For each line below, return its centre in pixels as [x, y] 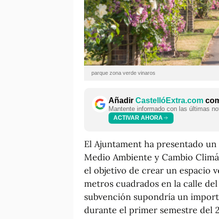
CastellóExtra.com [169, 100]
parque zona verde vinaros [123, 73]
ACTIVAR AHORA [138, 118]
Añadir [122, 100]
